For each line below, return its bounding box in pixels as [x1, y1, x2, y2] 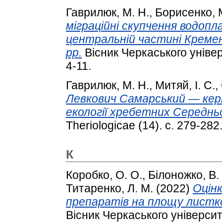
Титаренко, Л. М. [66, 182, 153, 195]
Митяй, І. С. [155, 79, 215, 92]
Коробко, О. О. [66, 168, 142, 182]
